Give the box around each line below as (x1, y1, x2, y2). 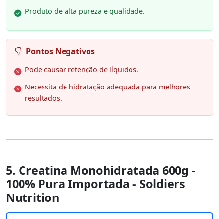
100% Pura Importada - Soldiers (6, 175, 185, 192)
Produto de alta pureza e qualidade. (25, 6, 145, 16)
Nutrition (6, 189, 59, 205)
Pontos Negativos (26, 45, 95, 57)
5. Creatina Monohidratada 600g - (6, 162, 196, 178)
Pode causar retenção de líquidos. (25, 65, 138, 74)
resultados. (25, 93, 62, 103)
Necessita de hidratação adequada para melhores (25, 82, 190, 91)
